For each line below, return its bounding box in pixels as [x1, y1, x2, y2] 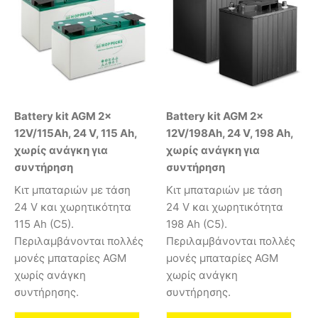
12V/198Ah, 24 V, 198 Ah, [166, 126, 293, 141]
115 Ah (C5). [14, 216, 74, 231]
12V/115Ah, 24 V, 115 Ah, [14, 126, 137, 141]
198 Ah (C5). [166, 216, 227, 231]
